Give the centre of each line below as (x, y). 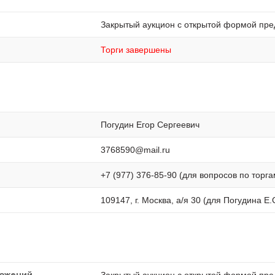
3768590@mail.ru (135, 150)
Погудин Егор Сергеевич (150, 125)
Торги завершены (136, 50)
